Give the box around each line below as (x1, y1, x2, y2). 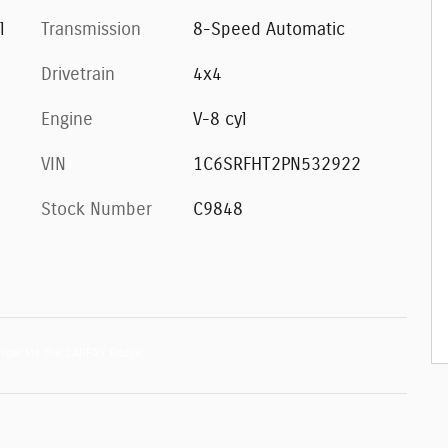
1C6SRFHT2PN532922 (192, 155, 361, 174)
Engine (41, 110, 93, 129)
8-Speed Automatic (192, 20, 345, 39)
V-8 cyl (192, 110, 246, 129)
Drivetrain (41, 65, 115, 84)
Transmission (41, 20, 141, 39)
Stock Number (41, 200, 152, 219)
